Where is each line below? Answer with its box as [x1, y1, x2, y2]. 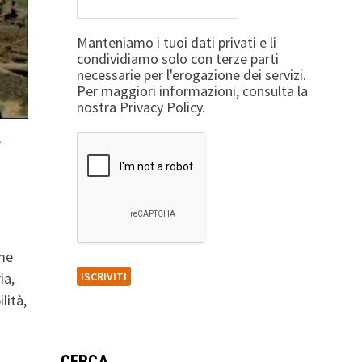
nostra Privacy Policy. [76, 98, 205, 116]
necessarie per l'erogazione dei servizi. [76, 65, 306, 84]
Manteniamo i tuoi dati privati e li [76, 33, 276, 52]
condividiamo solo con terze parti [76, 49, 279, 68]
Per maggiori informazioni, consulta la [76, 82, 308, 100]
